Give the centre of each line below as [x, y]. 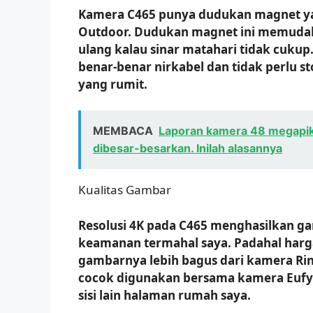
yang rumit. [113, 84]
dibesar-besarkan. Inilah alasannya [188, 148]
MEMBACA [123, 131]
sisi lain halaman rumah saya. [165, 295]
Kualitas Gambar [125, 190]
